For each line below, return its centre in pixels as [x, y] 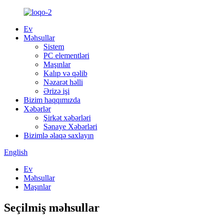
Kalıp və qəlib [65, 73]
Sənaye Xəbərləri [70, 127]
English [16, 152]
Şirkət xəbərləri [67, 118]
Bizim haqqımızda [52, 100]
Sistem [54, 47]
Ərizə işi [56, 91]
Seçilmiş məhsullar [52, 207]
